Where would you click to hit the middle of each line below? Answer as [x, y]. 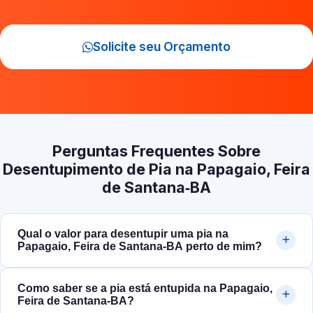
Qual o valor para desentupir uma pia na [123, 234]
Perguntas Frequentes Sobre [156, 151]
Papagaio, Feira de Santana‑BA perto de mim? [140, 247]
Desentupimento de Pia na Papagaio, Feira [156, 169]
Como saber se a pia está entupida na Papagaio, [145, 289]
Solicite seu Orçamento [162, 47]
